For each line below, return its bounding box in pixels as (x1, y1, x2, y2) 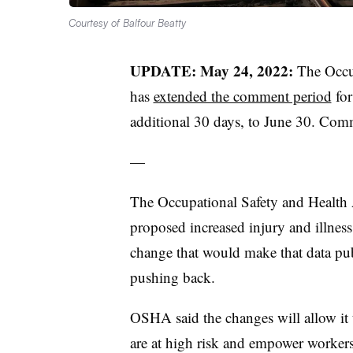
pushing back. (129, 266, 215, 287)
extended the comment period (153, 85, 332, 106)
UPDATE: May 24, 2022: (129, 59, 297, 81)
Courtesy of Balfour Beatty (69, 16, 186, 29)
